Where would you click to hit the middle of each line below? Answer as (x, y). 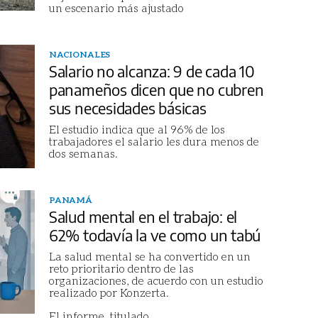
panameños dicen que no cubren (156, 90)
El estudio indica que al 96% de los (137, 129)
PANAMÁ (70, 200)
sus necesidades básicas (127, 108)
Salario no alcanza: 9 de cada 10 (152, 71)
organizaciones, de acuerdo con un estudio (156, 280)
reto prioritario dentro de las (121, 268)
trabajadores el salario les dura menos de (154, 141)
